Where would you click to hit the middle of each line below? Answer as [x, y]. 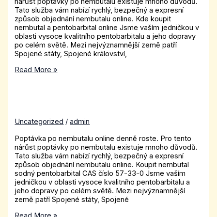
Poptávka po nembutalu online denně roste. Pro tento [103, 139]
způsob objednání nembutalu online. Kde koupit [93, 19]
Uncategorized [39, 122]
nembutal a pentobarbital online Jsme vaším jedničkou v [107, 28]
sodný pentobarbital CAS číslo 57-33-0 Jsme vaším [100, 174]
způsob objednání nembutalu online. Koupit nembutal [102, 165]
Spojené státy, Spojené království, [71, 54]
